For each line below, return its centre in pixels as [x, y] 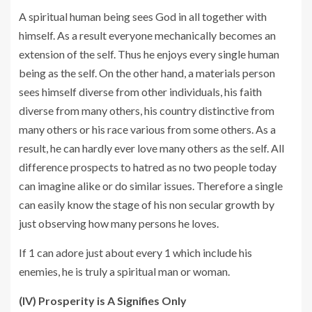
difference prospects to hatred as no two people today [148, 166]
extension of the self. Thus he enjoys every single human [149, 54]
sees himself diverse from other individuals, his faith [140, 91]
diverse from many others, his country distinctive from [147, 110]
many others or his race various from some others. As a [147, 129]
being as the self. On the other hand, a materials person [147, 72]
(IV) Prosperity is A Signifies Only [103, 300]
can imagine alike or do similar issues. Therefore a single [151, 185]
